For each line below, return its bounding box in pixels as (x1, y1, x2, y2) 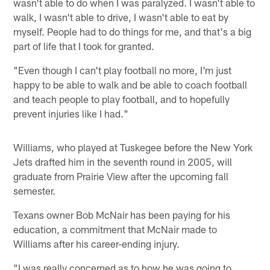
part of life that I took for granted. (13, 39, 155, 52)
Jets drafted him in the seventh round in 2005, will (13, 155, 233, 168)
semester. (13, 184, 56, 196)
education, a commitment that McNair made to (13, 222, 218, 235)
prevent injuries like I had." (13, 107, 129, 119)
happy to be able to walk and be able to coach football (13, 78, 248, 90)
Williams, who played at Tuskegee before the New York (13, 140, 253, 153)
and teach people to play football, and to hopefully (13, 92, 230, 105)
